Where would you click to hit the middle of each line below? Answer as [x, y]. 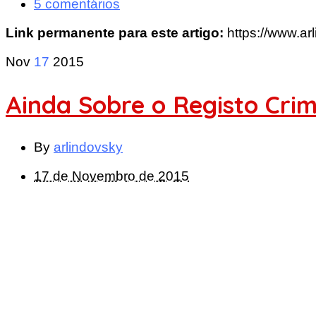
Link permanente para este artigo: [116, 32]
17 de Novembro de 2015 [111, 176]
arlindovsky [88, 147]
